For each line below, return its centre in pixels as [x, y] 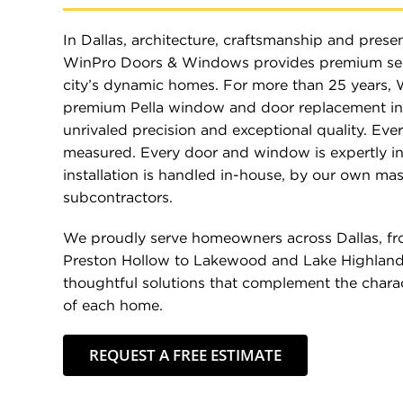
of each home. [112, 305]
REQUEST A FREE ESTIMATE [185, 355]
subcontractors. [117, 197]
